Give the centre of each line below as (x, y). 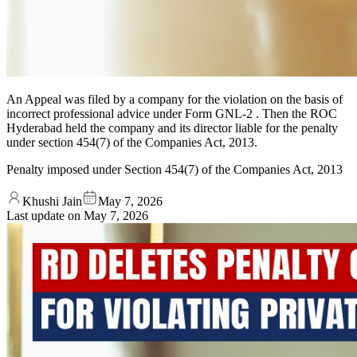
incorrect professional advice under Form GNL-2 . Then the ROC (172, 113)
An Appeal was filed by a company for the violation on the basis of (175, 99)
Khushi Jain (52, 201)
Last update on (45, 215)
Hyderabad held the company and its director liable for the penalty (172, 127)
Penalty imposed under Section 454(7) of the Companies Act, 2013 (175, 169)
